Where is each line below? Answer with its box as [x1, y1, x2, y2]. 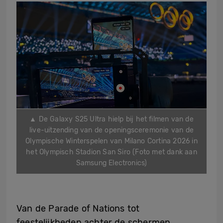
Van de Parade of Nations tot [16, 203, 140, 215]
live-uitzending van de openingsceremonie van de [29, 126, 194, 135]
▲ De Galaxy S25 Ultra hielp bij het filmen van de [29, 115, 194, 124]
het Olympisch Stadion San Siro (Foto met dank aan [26, 148, 197, 157]
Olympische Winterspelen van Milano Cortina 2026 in [25, 137, 198, 146]
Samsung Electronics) [76, 159, 147, 168]
